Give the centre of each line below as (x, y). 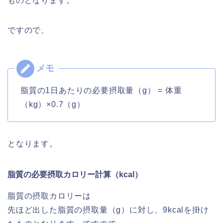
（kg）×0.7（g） (53, 104)
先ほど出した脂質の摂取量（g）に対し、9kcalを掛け (108, 210)
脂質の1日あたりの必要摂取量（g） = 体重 (101, 90)
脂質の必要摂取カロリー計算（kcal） (75, 174)
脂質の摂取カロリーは (49, 196)
